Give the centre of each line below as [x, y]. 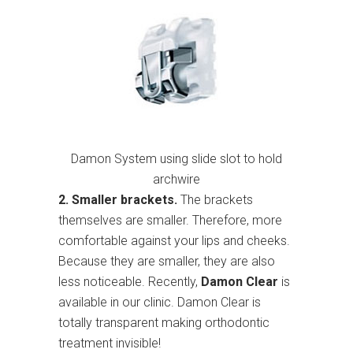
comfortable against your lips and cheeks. [174, 241]
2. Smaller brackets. [118, 200]
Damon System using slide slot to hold [176, 159]
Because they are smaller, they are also [167, 262]
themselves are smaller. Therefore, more [170, 221]
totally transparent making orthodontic [164, 323]
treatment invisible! [110, 344]
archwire [176, 180]
